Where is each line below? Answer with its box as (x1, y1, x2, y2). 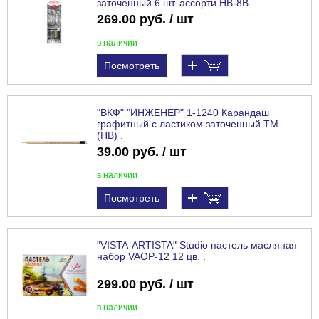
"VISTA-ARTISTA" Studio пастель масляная (97, 239, 297, 251)
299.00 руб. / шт (97, 277, 194, 292)
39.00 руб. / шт (97, 145, 187, 159)
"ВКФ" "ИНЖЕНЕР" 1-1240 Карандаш (97, 107, 269, 119)
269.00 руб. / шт (97, 12, 194, 27)
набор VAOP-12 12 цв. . (97, 251, 206, 263)
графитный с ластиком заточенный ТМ (97, 118, 278, 130)
